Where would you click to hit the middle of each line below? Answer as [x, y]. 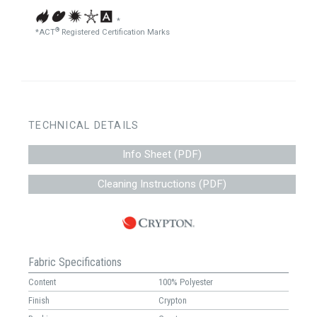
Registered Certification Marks [115, 32]
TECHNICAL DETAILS [84, 126]
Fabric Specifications [75, 262]
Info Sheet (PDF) [162, 154]
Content [42, 282]
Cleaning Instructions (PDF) [162, 184]
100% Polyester [186, 282]
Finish [39, 300]
